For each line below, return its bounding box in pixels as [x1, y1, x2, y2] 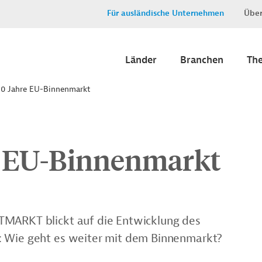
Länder [125, 54, 157, 66]
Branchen [180, 54, 223, 66]
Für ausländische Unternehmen [107, 8, 224, 18]
